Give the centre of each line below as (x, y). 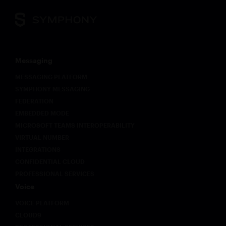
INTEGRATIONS (38, 149)
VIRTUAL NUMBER (42, 137)
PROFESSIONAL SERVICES (55, 174)
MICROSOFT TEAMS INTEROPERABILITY (75, 125)
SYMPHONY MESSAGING (52, 89)
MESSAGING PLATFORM (51, 77)
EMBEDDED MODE (42, 113)
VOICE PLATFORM (42, 203)
